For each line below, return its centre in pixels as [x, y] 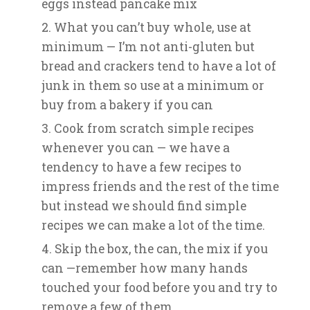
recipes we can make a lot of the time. [153, 225]
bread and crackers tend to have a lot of [159, 66]
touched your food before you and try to [159, 288]
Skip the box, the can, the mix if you [161, 249]
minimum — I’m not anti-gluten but [148, 47]
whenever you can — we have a [136, 148]
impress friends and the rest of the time [160, 186]
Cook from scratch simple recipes [154, 128]
